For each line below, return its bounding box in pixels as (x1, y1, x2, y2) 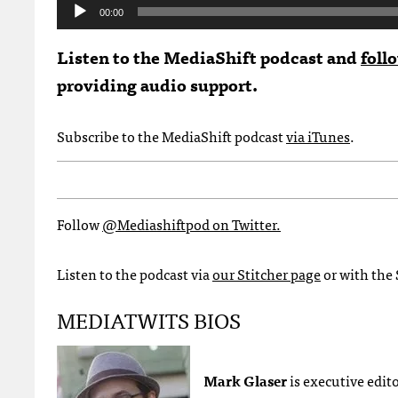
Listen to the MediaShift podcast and (57, 42, 361, 70)
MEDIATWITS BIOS (57, 301, 241, 337)
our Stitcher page (212, 261, 321, 285)
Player (56, 15, 95, 39)
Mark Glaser (203, 368, 287, 392)
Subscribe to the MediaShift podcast (57, 123, 286, 147)
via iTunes (286, 123, 350, 147)
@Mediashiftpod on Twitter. (102, 211, 281, 235)
